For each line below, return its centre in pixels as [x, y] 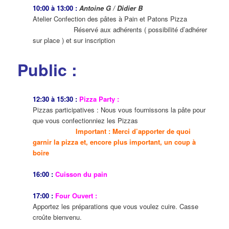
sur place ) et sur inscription [74, 40]
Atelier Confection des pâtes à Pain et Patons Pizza [110, 18]
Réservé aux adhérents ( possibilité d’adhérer [120, 29]
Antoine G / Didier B [111, 8]
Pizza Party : [98, 99]
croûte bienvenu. [58, 217]
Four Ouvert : [75, 196]
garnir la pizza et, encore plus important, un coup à [114, 142]
